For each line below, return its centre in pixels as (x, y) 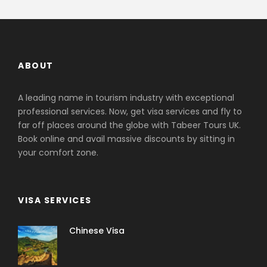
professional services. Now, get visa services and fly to (130, 112)
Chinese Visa (97, 231)
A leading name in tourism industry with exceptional (126, 98)
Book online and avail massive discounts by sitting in (126, 139)
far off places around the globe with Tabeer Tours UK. (129, 125)
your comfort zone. (58, 153)
